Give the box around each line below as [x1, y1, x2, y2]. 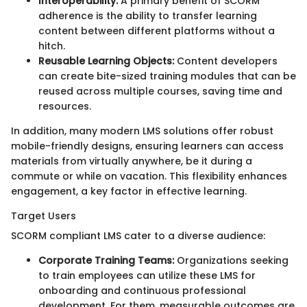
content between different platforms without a [38, 23, 275, 38]
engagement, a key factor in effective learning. [11, 184, 247, 198]
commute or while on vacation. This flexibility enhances [11, 169, 287, 183]
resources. [38, 99, 91, 113]
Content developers [174, 53, 278, 68]
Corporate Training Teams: [38, 253, 174, 267]
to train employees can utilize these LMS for [38, 268, 256, 282]
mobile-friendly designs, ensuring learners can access [11, 138, 284, 153]
